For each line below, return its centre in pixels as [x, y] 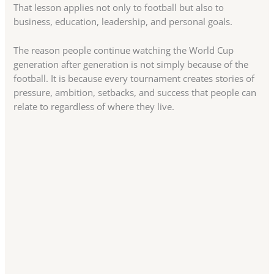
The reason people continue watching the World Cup [124, 50]
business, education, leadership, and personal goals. [123, 22]
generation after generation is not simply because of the [131, 64]
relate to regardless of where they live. [94, 106]
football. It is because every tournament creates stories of [134, 78]
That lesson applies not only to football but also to [119, 8]
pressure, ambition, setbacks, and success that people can [135, 92]
